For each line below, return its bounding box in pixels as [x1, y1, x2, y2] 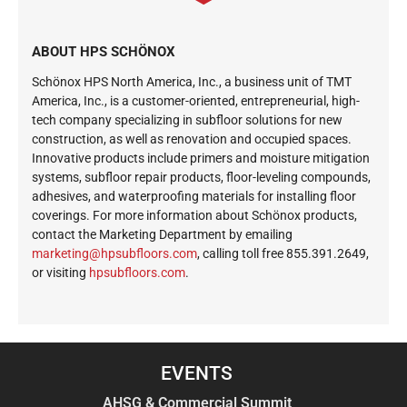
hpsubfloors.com [89, 264, 185, 280]
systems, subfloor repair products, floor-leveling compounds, [32, 169, 371, 184]
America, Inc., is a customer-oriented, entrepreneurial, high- [32, 93, 360, 108]
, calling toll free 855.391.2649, [197, 245, 369, 261]
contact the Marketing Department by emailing [32, 226, 293, 242]
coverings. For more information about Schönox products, [32, 207, 357, 223]
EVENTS [161, 362, 233, 384]
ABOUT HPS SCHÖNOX [32, 43, 175, 60]
